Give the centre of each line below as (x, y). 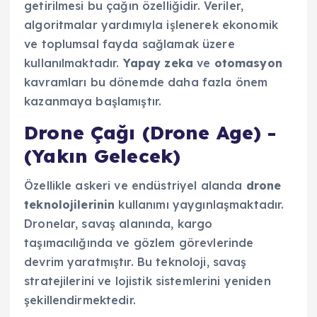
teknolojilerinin (70, 205)
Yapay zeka (158, 63)
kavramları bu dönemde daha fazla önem (146, 82)
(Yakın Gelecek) (103, 156)
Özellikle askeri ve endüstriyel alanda (135, 186)
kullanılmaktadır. (74, 63)
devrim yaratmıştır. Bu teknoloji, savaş (136, 262)
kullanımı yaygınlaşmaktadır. (200, 205)
